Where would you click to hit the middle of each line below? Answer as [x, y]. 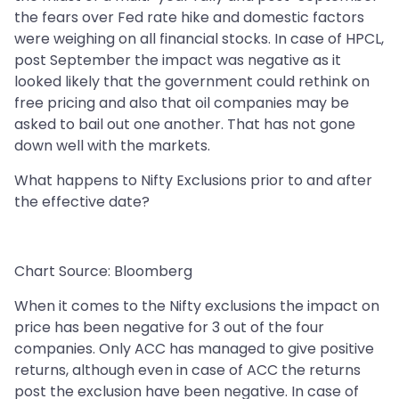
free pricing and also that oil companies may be [182, 103]
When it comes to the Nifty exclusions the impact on [197, 306]
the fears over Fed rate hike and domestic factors [189, 18]
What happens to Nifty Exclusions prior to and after [193, 181]
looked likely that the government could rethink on [192, 82]
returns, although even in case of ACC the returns [187, 370]
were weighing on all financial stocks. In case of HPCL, [199, 39]
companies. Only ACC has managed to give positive [194, 349]
